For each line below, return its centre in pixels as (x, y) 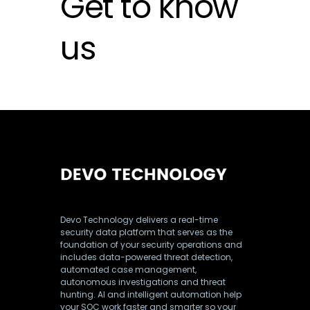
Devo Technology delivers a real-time (139, 220)
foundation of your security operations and (151, 245)
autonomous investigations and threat (143, 282)
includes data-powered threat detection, (146, 257)
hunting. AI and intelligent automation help (151, 294)
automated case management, (128, 270)
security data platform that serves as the (146, 232)
